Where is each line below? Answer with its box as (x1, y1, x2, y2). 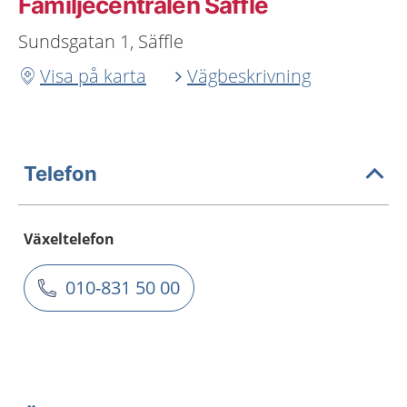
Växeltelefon (24, 229, 114, 249)
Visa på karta (40, 64, 146, 88)
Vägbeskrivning (187, 64, 311, 88)
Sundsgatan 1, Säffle (18, 29, 184, 54)
